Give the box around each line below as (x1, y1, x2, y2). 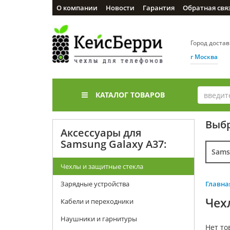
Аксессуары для (61, 126, 141, 140)
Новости (106, 3, 135, 12)
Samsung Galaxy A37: (61, 137, 167, 151)
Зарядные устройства (61, 179, 129, 188)
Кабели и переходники (61, 197, 133, 206)
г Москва (190, 52, 218, 61)
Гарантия (143, 3, 175, 12)
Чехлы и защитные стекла (61, 162, 143, 171)
